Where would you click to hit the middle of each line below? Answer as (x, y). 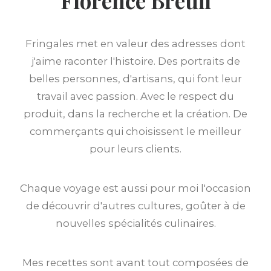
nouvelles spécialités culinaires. (135, 223)
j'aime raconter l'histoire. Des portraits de (135, 61)
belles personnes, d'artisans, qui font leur (135, 79)
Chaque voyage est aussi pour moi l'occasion (135, 188)
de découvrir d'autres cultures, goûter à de (135, 206)
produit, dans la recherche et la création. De (135, 114)
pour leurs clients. (135, 149)
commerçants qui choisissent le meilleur (135, 131)
